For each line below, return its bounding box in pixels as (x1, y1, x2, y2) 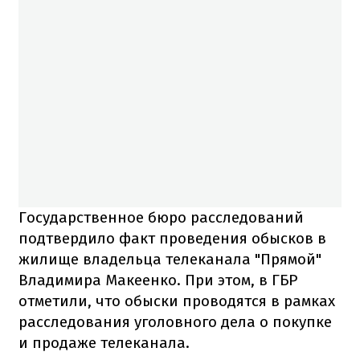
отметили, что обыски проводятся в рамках (18, 291, 335, 310)
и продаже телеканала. (18, 333, 190, 352)
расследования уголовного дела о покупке (18, 312, 332, 331)
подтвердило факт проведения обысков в (18, 228, 326, 247)
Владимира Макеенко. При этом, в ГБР (18, 270, 297, 289)
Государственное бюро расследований (18, 207, 304, 227)
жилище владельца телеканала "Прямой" (18, 249, 321, 268)
